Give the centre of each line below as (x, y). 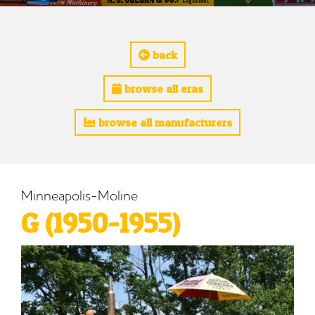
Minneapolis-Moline (79, 195)
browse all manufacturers (164, 123)
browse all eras (162, 89)
